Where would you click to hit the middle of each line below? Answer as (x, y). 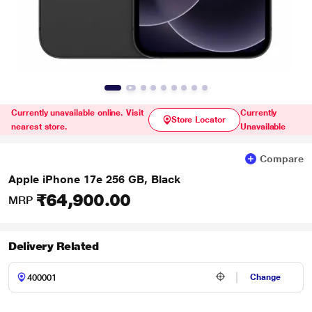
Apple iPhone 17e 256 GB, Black (94, 179)
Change (266, 277)
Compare (282, 159)
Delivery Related (54, 246)
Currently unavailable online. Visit (77, 113)
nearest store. (40, 127)
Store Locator (198, 120)
